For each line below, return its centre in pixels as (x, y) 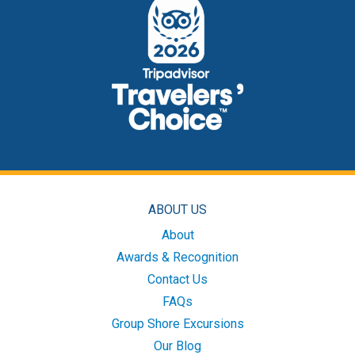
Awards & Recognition (177, 257)
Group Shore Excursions (177, 324)
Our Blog (177, 346)
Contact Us (177, 279)
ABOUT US (177, 210)
